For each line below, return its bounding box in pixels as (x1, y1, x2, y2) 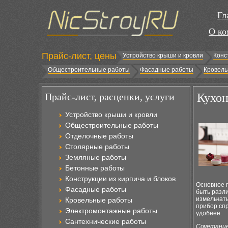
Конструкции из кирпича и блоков (65, 175, 176, 183)
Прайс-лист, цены (42, 51, 117, 61)
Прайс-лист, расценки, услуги (45, 91, 175, 102)
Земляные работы (65, 153, 126, 161)
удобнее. (196, 210, 222, 217)
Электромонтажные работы (65, 207, 157, 215)
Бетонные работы (65, 164, 125, 172)
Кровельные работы (65, 196, 132, 204)
